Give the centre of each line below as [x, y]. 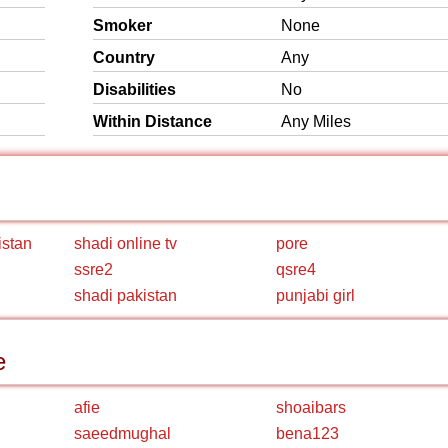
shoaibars [311, 407]
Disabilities [134, 89]
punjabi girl [315, 295]
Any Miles [316, 121]
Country [124, 57]
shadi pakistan [125, 295]
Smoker [122, 25]
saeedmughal [122, 433]
